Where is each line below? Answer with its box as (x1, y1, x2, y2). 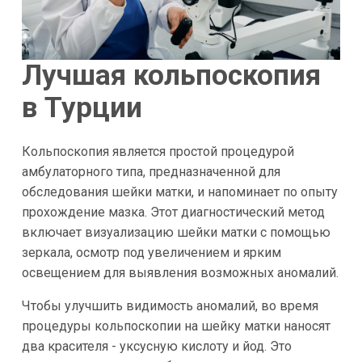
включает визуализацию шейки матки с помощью (21, 224, 330, 240)
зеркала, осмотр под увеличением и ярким (21, 244, 281, 260)
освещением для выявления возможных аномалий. (21, 264, 339, 280)
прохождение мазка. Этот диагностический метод (21, 204, 325, 220)
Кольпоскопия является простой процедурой (21, 143, 294, 159)
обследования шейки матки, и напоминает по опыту (21, 183, 338, 200)
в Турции (21, 91, 142, 125)
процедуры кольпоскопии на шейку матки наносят (21, 318, 330, 334)
